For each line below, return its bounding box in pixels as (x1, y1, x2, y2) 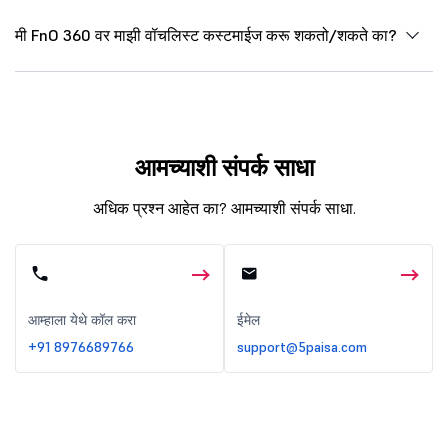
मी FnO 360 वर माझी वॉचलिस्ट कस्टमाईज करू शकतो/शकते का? (15, 24, 397, 45)
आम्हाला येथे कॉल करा (28, 310, 136, 329)
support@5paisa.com (237, 337, 367, 356)
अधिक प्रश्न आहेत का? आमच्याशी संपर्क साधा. (92, 197, 356, 218)
